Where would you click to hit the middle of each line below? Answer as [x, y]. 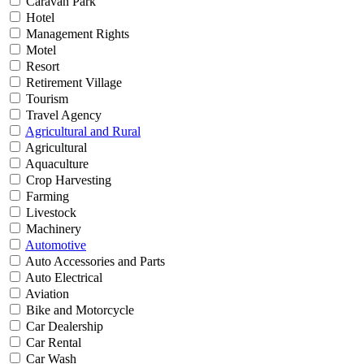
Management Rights [76, 34]
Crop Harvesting [67, 180]
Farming [46, 197]
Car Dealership [63, 327]
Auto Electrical [63, 278]
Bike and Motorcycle [78, 310]
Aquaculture [56, 164]
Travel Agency [62, 115]
